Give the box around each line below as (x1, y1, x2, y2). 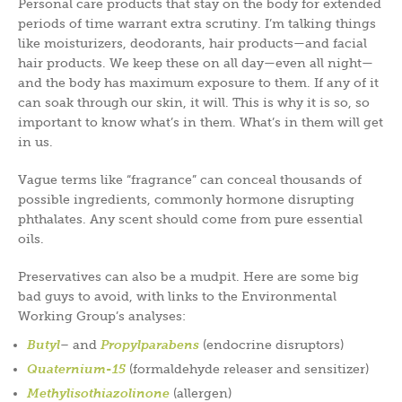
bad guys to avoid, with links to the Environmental (18, 288, 336, 303)
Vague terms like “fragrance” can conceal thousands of (18, 171, 362, 187)
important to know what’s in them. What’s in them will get (18, 114, 383, 129)
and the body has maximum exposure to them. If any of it (18, 74, 379, 90)
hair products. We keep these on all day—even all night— (18, 55, 373, 70)
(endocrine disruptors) (199, 336, 344, 352)
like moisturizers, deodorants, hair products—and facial (18, 35, 367, 50)
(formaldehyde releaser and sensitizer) (126, 361, 369, 376)
